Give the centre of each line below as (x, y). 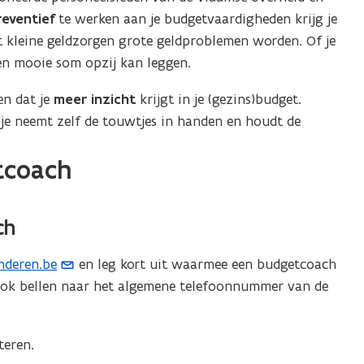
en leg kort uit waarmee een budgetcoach (206, 264)
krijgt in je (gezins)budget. (221, 99)
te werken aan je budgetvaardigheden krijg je (198, 19)
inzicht (116, 99)
